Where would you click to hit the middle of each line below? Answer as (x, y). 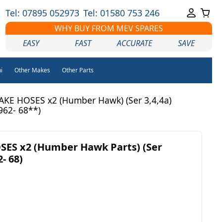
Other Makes (32, 70)
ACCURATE (135, 43)
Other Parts (78, 70)
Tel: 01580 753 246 (121, 13)
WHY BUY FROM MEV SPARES (109, 28)
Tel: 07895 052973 (42, 13)
